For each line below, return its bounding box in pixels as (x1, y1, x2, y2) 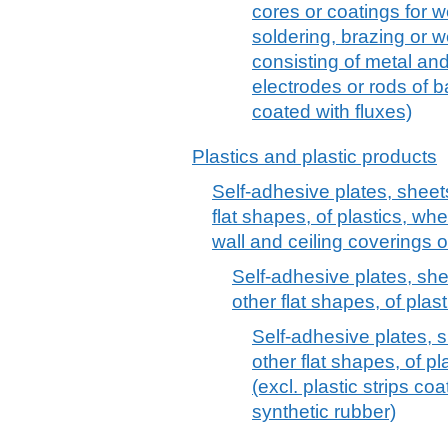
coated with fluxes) (252, 100, 412, 122)
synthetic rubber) (252, 400, 396, 422)
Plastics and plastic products (192, 145, 437, 167)
